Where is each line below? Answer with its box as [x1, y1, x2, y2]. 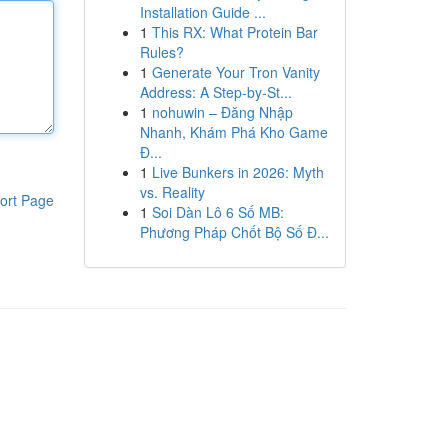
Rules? [139, 42, 184, 62]
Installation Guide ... [139, 2, 266, 22]
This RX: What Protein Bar [151, 22, 318, 42]
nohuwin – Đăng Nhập [151, 102, 293, 122]
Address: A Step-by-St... [139, 82, 292, 102]
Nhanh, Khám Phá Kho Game [139, 122, 328, 142]
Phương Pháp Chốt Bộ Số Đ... [139, 222, 329, 242]
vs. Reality [139, 182, 205, 202]
